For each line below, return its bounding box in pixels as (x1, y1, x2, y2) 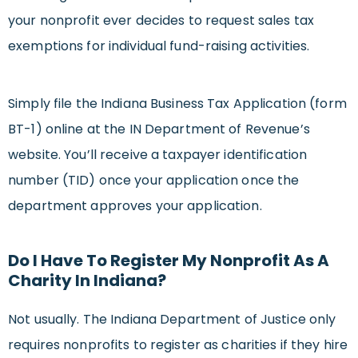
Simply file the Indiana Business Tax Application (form (8, 94, 347, 113)
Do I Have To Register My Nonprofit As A (8, 249, 329, 272)
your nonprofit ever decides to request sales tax (8, 11, 314, 30)
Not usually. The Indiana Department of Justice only (8, 310, 336, 329)
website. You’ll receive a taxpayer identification (8, 145, 308, 165)
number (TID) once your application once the (8, 171, 300, 190)
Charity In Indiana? (8, 269, 166, 292)
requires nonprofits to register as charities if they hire (8, 336, 348, 355)
